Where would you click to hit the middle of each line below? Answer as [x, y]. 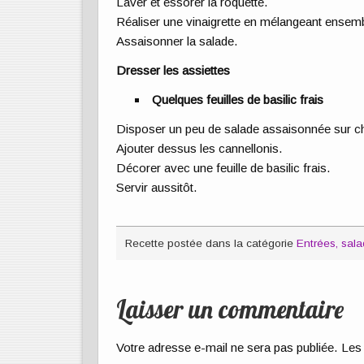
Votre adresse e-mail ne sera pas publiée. [227, 347]
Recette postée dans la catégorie [210, 244]
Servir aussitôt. [157, 188]
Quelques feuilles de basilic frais [238, 99]
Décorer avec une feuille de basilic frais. [224, 168]
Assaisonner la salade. [178, 41]
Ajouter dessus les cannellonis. [200, 149]
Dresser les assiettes [173, 70]
